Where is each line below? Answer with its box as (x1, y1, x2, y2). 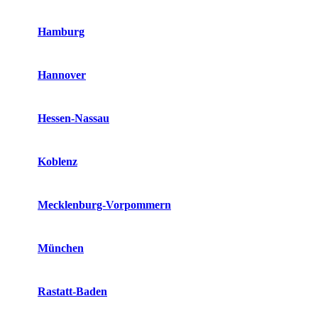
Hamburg (38, 26, 84, 38)
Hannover (38, 69, 86, 81)
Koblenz (38, 155, 77, 168)
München (38, 242, 84, 254)
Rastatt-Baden (38, 285, 107, 297)
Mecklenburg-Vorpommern (38, 199, 171, 211)
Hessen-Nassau (38, 112, 109, 124)
